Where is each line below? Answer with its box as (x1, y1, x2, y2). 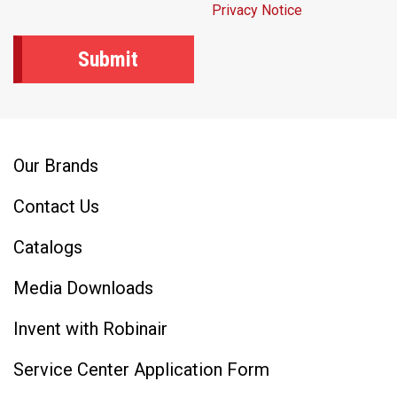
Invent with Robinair (13, 318, 167, 339)
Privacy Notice (212, 2, 302, 19)
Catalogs (13, 237, 82, 258)
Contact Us (13, 196, 99, 217)
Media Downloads (13, 277, 153, 299)
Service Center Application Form (13, 359, 269, 380)
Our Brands (13, 155, 98, 176)
